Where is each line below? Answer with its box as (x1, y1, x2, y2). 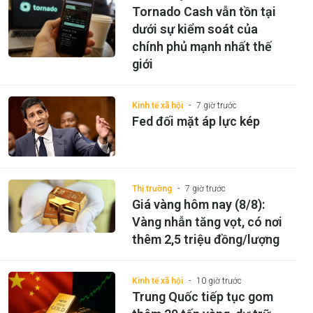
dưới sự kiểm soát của (131, 21, 258, 36)
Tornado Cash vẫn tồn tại (131, 3, 276, 19)
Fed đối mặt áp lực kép (131, 113, 260, 129)
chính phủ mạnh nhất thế (131, 38, 272, 54)
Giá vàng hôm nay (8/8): (131, 196, 265, 212)
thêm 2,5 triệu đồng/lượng (131, 231, 279, 247)
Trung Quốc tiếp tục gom (131, 289, 273, 304)
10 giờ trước (196, 275, 242, 286)
